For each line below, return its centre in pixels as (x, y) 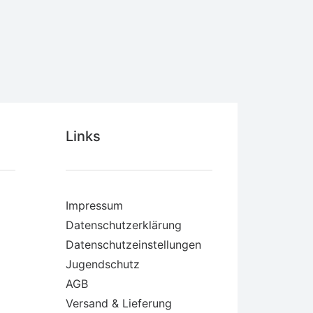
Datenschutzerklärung (124, 225)
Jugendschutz (103, 264)
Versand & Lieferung (119, 303)
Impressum (94, 205)
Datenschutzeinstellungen (133, 245)
